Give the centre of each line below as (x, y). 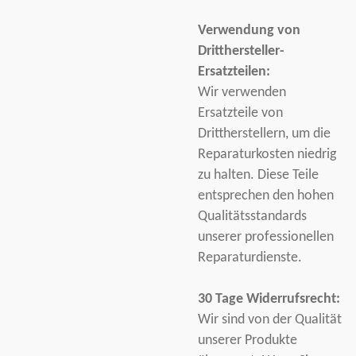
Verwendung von (249, 30)
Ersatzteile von (240, 113)
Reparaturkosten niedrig (267, 154)
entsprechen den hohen (266, 195)
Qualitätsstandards (252, 216)
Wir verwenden (242, 92)
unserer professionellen (266, 237)
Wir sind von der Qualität (270, 319)
